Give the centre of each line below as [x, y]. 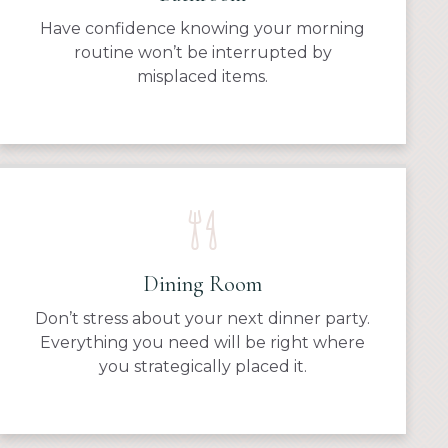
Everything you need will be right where [203, 342]
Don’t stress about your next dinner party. [203, 318]
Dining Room [203, 283]
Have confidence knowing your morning [203, 28]
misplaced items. [203, 76]
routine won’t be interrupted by [202, 52]
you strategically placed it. [202, 366]
